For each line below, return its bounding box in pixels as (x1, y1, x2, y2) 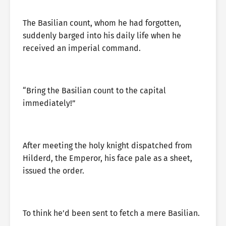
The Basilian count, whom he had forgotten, (23, 18, 181, 28)
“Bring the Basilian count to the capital (23, 86, 166, 95)
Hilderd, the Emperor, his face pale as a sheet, (23, 153, 192, 163)
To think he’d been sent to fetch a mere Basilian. (23, 208, 200, 218)
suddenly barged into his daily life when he (23, 31, 181, 40)
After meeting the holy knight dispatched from (23, 141, 192, 150)
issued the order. (23, 166, 84, 176)
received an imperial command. (23, 43, 141, 53)
